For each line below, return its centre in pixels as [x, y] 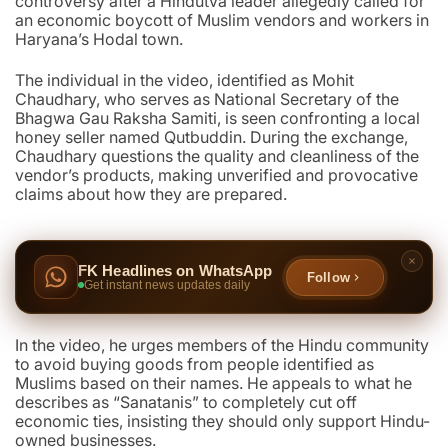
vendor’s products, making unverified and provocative [216, 175]
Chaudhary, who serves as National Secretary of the [207, 99]
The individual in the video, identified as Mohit [184, 80]
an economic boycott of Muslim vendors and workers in [222, 20]
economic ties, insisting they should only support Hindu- [222, 421]
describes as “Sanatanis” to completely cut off [186, 402]
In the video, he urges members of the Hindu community [222, 345]
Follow [328, 277]
